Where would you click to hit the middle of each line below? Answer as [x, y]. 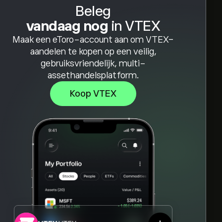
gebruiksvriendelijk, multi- [93, 63]
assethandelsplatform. [93, 75]
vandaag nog [67, 26]
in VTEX [134, 26]
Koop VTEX [93, 94]
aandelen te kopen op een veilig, [93, 52]
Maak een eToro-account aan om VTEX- [93, 40]
